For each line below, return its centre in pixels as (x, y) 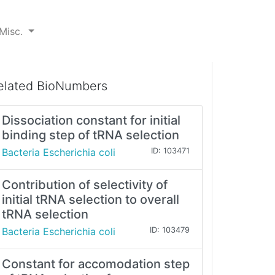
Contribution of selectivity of (85, 185)
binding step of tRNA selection (91, 135)
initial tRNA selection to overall (91, 200)
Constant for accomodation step (96, 264)
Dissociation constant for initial (91, 121)
